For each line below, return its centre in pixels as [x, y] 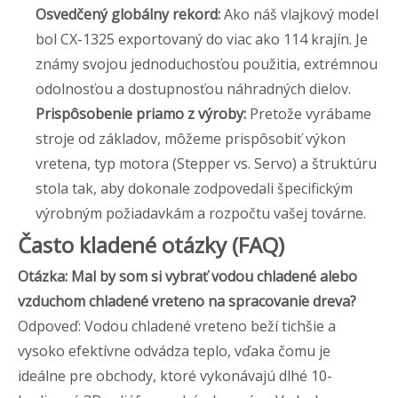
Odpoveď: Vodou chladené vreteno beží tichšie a [177, 326]
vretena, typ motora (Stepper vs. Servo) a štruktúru [206, 163]
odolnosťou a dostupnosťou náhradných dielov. [193, 88]
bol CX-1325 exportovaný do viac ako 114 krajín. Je [202, 39]
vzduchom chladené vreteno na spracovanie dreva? [187, 301]
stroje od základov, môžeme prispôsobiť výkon [191, 138]
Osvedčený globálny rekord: [130, 14]
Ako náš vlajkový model [301, 14]
